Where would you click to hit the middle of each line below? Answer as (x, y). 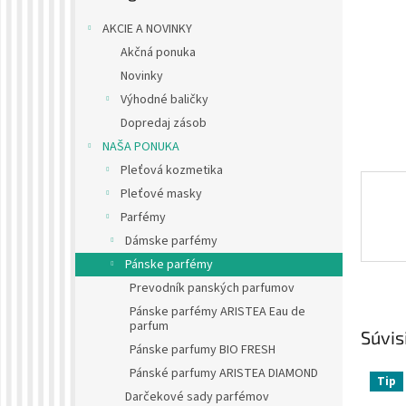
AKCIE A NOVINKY (147, 29)
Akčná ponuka (158, 53)
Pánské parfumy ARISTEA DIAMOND (224, 374)
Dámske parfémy (171, 242)
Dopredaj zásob (164, 124)
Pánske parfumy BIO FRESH (203, 350)
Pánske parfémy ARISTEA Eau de (217, 312)
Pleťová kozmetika (172, 171)
